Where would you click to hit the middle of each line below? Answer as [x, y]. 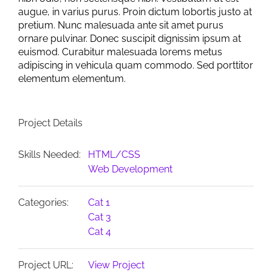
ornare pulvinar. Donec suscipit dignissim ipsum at [130, 39]
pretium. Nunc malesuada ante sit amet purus [121, 25]
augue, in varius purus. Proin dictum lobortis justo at [135, 12]
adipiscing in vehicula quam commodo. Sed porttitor [136, 65]
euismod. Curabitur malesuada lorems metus [120, 52]
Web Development [130, 169]
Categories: [43, 202]
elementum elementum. [72, 79]
